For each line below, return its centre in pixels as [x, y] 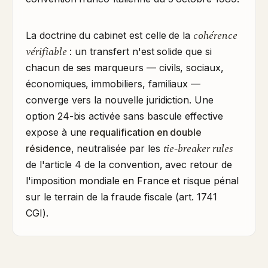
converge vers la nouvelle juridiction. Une [120, 100]
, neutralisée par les [117, 148]
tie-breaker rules [198, 149]
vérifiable [46, 52]
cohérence [215, 36]
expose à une [58, 132]
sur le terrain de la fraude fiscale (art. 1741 [121, 197]
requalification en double [146, 132]
